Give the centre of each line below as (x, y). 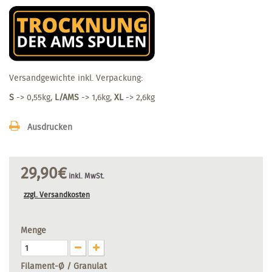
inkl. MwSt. (86, 175)
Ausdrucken (50, 127)
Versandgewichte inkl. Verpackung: (76, 77)
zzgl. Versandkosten (57, 194)
